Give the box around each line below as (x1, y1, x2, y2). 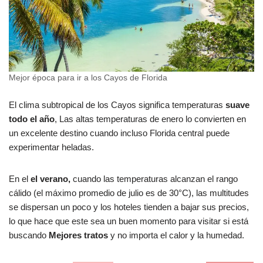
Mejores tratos (49, 230, 108, 241)
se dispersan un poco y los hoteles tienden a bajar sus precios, (9, 202, 249, 213)
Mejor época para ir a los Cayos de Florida (9, 73, 167, 83)
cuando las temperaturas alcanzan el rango (70, 174, 238, 184)
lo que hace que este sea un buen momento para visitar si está (9, 216, 248, 227)
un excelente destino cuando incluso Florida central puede (9, 128, 230, 139)
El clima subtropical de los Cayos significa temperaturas (9, 100, 225, 110)
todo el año (9, 114, 55, 124)
